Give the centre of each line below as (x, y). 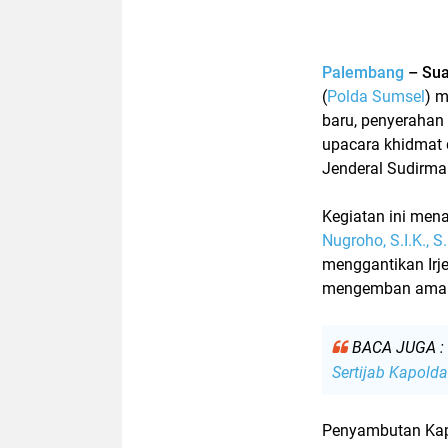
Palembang (363, 72)
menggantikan (375, 264)
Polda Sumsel (376, 96)
